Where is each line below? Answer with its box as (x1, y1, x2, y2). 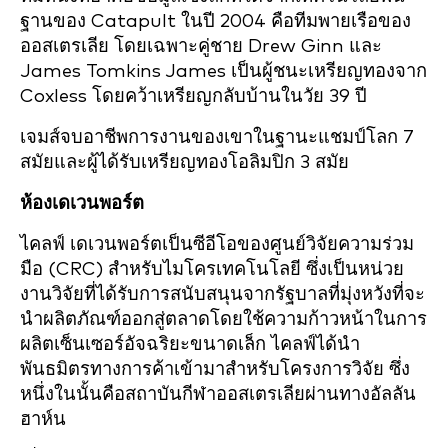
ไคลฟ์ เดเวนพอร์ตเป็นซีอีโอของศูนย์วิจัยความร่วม (20, 235, 414, 254)
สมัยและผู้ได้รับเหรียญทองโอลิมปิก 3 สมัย (20, 153, 349, 172)
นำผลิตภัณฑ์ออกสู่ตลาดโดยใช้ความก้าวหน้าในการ (20, 310, 427, 329)
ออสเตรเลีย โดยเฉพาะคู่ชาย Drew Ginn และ (20, 37, 382, 56)
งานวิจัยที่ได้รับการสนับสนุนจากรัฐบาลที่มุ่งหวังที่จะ (20, 285, 425, 304)
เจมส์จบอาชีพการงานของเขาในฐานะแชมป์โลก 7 (20, 128, 414, 147)
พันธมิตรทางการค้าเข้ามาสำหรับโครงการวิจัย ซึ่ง (20, 360, 410, 379)
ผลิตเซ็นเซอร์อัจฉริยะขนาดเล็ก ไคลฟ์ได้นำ (20, 335, 360, 354)
